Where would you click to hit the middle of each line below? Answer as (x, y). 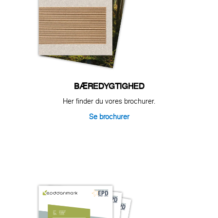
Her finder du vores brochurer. (109, 101)
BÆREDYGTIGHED (109, 86)
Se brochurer (109, 117)
